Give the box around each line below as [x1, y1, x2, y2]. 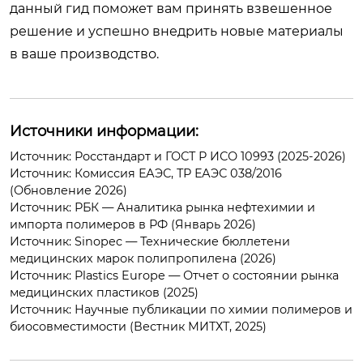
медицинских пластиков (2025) [10, 284, 199, 300]
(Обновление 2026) [10, 182, 127, 198]
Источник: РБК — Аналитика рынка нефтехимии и [10, 199, 315, 215]
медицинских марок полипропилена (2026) [10, 250, 276, 266]
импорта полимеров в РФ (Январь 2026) [10, 216, 256, 232]
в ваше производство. [10, 45, 159, 62]
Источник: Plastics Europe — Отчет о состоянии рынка [10, 267, 339, 283]
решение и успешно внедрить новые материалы [10, 23, 344, 39]
